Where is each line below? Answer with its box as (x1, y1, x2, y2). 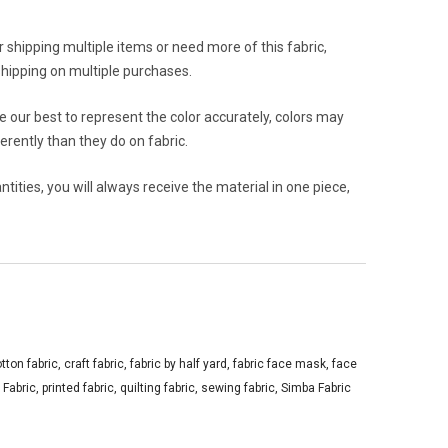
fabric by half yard (130, 357, 227, 371)
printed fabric (42, 381, 114, 395)
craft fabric (64, 357, 124, 371)
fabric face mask (233, 357, 326, 371)
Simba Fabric (281, 381, 351, 395)
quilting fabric (120, 381, 195, 395)
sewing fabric (201, 381, 275, 395)
